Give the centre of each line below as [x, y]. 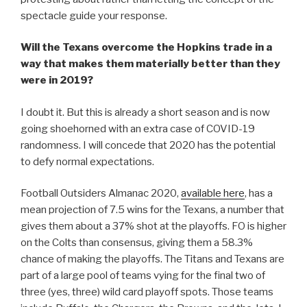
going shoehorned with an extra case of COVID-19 [138, 128]
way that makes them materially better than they [150, 64]
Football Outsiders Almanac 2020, [101, 194]
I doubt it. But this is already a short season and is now [145, 112]
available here [213, 194]
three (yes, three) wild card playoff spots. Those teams [147, 292]
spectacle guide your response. [94, 15]
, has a [259, 194]
